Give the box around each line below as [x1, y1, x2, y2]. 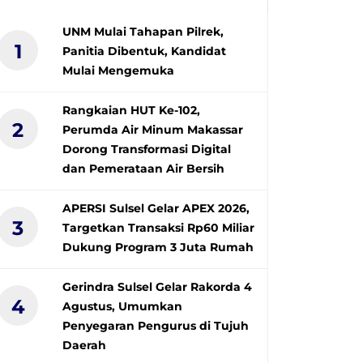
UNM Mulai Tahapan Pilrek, [62, 23, 224, 39]
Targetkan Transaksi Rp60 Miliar [62, 220, 254, 235]
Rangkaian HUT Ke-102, [62, 102, 200, 117]
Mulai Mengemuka [62, 62, 174, 78]
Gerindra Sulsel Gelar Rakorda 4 [62, 279, 252, 294]
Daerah [62, 337, 106, 352]
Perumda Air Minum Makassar [62, 122, 243, 137]
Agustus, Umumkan [62, 298, 182, 314]
